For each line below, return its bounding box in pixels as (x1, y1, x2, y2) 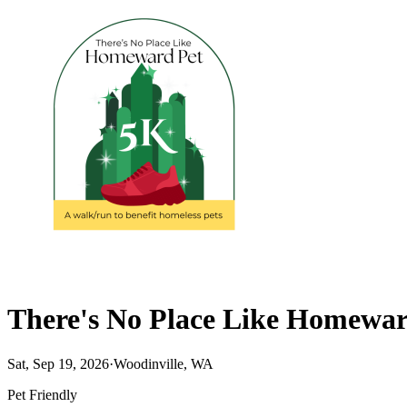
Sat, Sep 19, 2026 (7, 355, 109, 372)
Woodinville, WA (114, 355, 213, 372)
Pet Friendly (7, 386, 77, 402)
